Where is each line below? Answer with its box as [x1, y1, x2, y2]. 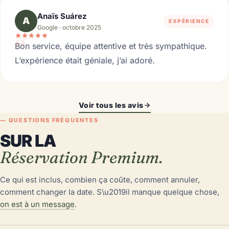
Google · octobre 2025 [37, 23, 101, 31]
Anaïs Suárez [37, 11, 87, 21]
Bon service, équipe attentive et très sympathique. [15, 41, 207, 52]
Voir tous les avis [78, 101, 144, 110]
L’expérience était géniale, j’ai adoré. [15, 55, 155, 66]
